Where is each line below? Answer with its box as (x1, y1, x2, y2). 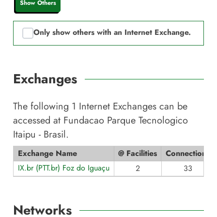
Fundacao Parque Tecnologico (63, 113, 188, 127)
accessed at (13, 113, 63, 127)
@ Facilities (118, 148, 157, 159)
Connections (166, 148, 210, 159)
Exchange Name (18, 148, 77, 159)
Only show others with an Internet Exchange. (33, 27, 191, 38)
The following (13, 99, 72, 113)
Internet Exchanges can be (79, 99, 187, 113)
